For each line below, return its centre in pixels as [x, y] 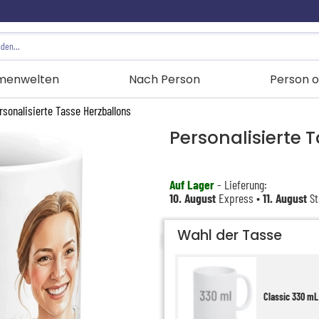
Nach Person [164, 80]
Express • [239, 198]
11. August [284, 198]
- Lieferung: [240, 184]
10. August [192, 198]
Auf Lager [192, 184]
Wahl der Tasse [229, 235]
